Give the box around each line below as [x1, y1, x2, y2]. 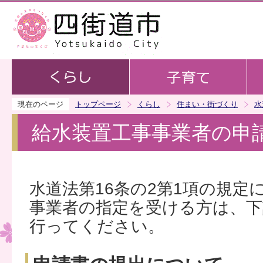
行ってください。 [29, 217, 164, 236]
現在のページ [18, 100, 63, 109]
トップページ [75, 100, 121, 109]
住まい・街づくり [177, 100, 238, 109]
